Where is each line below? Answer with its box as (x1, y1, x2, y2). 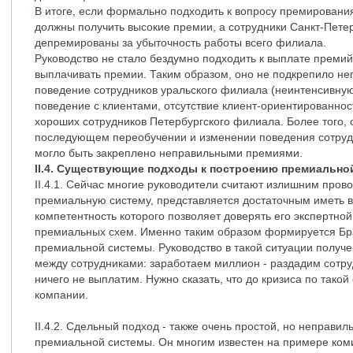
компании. (35, 288, 88, 301)
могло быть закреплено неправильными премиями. (35, 147, 303, 159)
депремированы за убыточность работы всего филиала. (35, 36, 326, 49)
